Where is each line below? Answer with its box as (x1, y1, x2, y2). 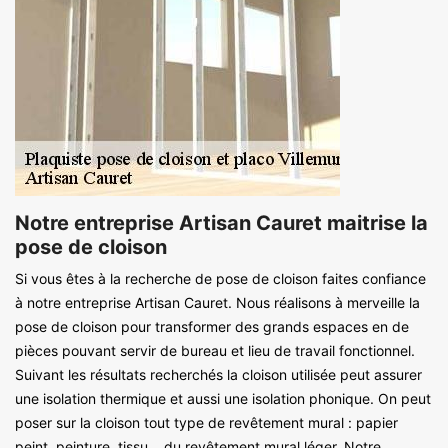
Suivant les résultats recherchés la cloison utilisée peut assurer (15, 365, 422, 383)
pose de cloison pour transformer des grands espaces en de (15, 317, 409, 335)
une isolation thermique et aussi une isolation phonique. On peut (15, 389, 431, 407)
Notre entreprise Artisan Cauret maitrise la (15, 210, 428, 235)
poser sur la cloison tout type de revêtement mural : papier (15, 413, 398, 431)
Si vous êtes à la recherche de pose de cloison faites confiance (15, 269, 426, 287)
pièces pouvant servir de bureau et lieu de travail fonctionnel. (15, 341, 415, 359)
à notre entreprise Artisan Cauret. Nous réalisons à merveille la (15, 293, 420, 311)
